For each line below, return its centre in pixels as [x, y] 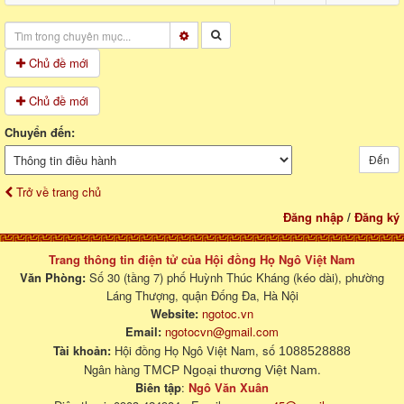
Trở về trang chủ [57, 192]
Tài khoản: [82, 351]
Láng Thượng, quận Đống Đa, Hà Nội [202, 296]
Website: [174, 314]
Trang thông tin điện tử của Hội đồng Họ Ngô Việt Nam [202, 260]
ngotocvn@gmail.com [222, 332]
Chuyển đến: [40, 133]
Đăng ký [377, 217]
